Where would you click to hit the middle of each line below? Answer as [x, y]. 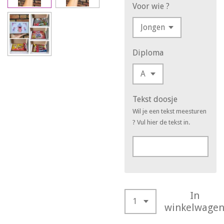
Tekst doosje [155, 99]
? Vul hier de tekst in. [161, 122]
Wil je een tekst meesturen [169, 111]
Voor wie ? [151, 6]
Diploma [148, 52]
